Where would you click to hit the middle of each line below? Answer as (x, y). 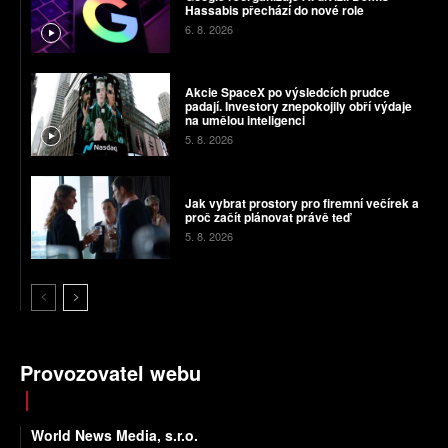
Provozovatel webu (110, 373)
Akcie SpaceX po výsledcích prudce (287, 92)
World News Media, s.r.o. (114, 435)
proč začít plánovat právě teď (267, 216)
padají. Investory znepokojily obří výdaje (298, 106)
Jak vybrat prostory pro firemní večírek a (301, 202)
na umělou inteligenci (244, 120)
